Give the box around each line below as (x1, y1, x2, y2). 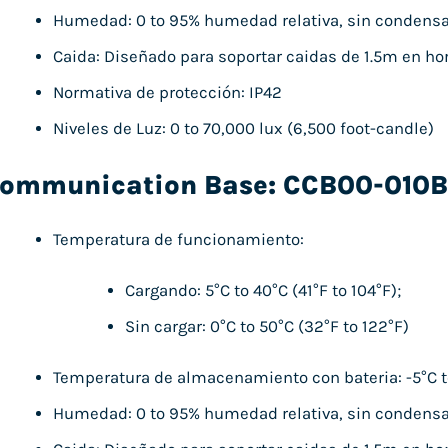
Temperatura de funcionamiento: (53, 229, 305, 249)
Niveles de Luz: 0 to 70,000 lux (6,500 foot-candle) (53, 119, 435, 139)
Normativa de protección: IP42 (53, 83, 283, 103)
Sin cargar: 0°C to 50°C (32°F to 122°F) (125, 317, 410, 336)
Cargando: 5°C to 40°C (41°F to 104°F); (125, 280, 402, 300)
